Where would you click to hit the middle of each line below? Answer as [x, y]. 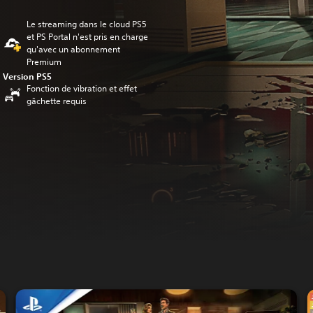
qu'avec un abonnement [74, 49]
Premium [44, 62]
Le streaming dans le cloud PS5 [87, 24]
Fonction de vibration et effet [82, 88]
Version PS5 [28, 76]
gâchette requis [57, 101]
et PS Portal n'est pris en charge [88, 37]
